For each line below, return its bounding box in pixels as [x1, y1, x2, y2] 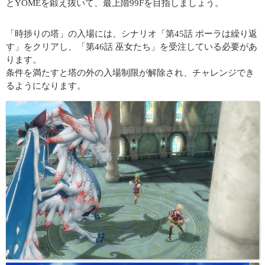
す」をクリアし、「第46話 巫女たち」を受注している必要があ [6, 41, 257, 51]
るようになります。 [6, 80, 86, 91]
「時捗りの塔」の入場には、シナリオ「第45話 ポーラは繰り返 [6, 28, 257, 38]
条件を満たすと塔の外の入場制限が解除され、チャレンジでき [6, 67, 254, 77]
